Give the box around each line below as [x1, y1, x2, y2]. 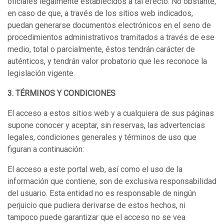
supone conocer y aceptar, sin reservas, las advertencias [7, 120, 205, 130]
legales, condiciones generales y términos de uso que [7, 132, 196, 142]
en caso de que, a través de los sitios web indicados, [7, 8, 193, 18]
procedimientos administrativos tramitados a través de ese [7, 32, 214, 42]
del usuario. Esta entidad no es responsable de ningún [7, 188, 196, 198]
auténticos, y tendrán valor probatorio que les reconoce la [7, 56, 207, 66]
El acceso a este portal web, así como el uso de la [7, 164, 182, 174]
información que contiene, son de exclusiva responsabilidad [7, 176, 216, 186]
